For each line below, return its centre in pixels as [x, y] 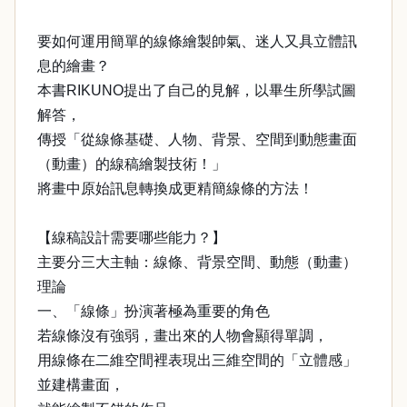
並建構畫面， [81, 385]
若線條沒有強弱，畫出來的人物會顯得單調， [183, 336]
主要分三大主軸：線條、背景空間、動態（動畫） [197, 262]
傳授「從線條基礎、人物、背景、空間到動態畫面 [197, 139]
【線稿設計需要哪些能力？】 [132, 238]
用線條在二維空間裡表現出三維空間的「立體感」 [197, 360]
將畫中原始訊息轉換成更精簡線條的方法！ [175, 189]
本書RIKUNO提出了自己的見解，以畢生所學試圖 [197, 90]
